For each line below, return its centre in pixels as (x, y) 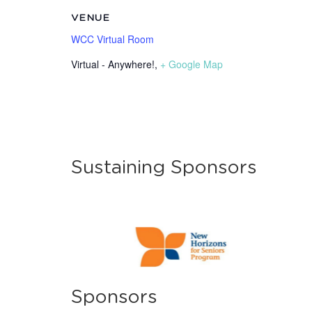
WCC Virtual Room (112, 39)
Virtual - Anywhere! (113, 64)
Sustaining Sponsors (164, 167)
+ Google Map (192, 64)
